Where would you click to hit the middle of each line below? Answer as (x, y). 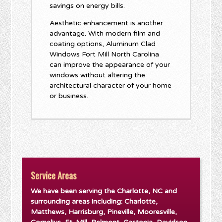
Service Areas (54, 176)
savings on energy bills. (87, 6)
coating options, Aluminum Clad (103, 44)
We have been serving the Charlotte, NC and (104, 191)
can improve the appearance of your (110, 65)
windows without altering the (98, 75)
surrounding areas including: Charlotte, (94, 202)
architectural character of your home (111, 86)
